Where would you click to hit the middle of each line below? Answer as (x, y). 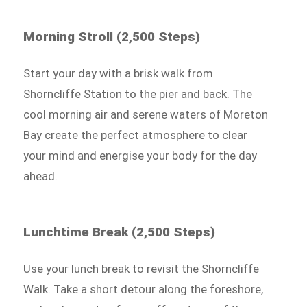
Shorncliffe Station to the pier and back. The (138, 94)
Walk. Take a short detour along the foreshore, (144, 289)
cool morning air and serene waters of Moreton (146, 114)
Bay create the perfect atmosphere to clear (136, 135)
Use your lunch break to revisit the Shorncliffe (142, 269)
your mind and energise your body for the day (140, 156)
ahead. (41, 176)
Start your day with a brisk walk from (119, 73)
